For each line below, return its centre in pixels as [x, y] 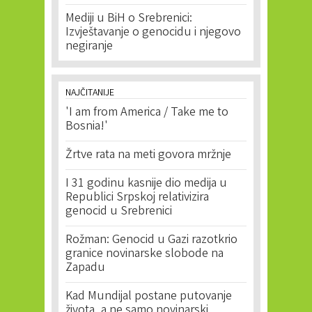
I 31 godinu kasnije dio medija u [146, 184]
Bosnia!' [87, 127]
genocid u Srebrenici [119, 212]
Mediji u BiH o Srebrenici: [129, 19]
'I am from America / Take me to [147, 113]
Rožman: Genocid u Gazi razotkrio [151, 240]
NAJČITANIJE [90, 93]
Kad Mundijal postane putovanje [149, 297]
